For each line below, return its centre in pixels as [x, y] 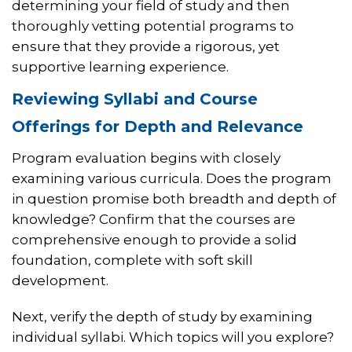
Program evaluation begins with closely [146, 158]
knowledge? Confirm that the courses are [154, 220]
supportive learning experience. [120, 67]
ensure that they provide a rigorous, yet [146, 47]
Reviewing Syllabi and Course [135, 99]
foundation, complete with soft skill [132, 260]
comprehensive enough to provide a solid [154, 240]
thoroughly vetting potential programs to [153, 26]
